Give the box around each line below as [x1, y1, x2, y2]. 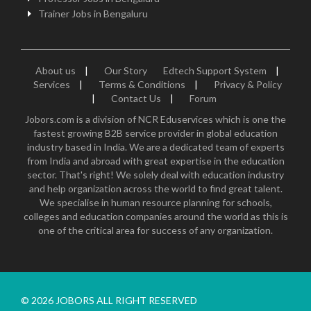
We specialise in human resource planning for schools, [39, 196, 272, 208]
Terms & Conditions [98, 78, 185, 90]
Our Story [104, 65, 147, 76]
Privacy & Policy [213, 78, 282, 90]
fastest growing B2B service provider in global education [33, 127, 278, 139]
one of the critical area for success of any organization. [38, 224, 273, 236]
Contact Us [110, 92, 161, 104]
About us [35, 65, 76, 76]
